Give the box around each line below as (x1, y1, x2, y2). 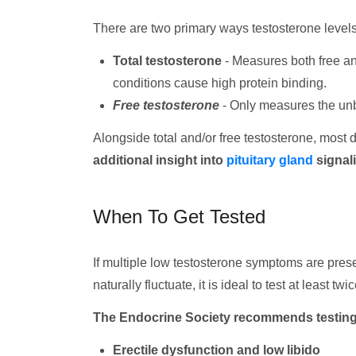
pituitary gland (226, 153, 313, 167)
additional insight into (93, 153, 226, 167)
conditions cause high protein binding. (113, 76, 327, 90)
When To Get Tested (93, 206, 265, 227)
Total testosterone (113, 54, 222, 68)
